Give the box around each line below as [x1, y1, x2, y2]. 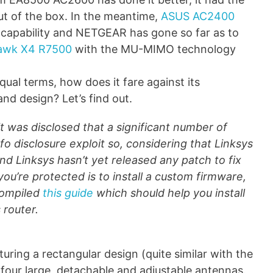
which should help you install [93, 186, 245, 199]
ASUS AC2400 [161, 9, 235, 23]
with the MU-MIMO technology [72, 42, 236, 55]
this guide [43, 186, 93, 199]
